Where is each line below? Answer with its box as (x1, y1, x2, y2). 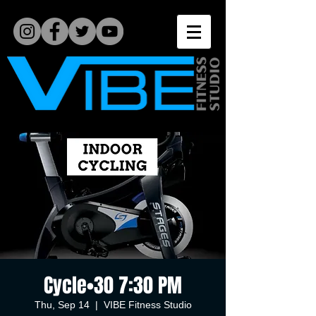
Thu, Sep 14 (34, 299, 90, 310)
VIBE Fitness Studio (103, 299, 192, 310)
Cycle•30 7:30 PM (44, 271, 182, 300)
